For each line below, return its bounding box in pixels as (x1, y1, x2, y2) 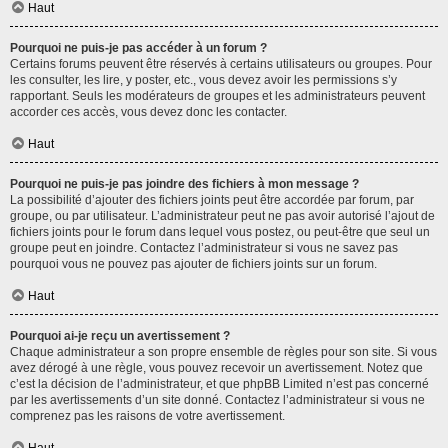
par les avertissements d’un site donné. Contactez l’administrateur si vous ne (10, 393, 425, 407)
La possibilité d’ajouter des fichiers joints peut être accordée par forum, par (10, 193, 414, 207)
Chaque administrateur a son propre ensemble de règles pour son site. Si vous (10, 345, 437, 359)
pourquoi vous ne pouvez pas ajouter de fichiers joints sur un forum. (10, 257, 377, 271)
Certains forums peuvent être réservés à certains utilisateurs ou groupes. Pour (10, 57, 432, 71)
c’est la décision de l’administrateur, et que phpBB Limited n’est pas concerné (10, 377, 429, 391)
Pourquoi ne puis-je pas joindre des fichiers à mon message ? (10, 177, 359, 191)
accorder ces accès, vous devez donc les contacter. (10, 105, 287, 119)
